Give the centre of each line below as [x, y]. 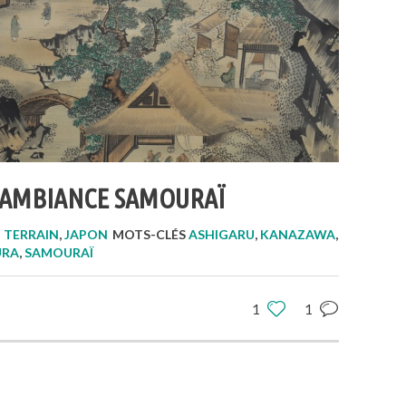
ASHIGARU [222, 234]
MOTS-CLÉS [150, 234]
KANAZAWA [298, 234]
